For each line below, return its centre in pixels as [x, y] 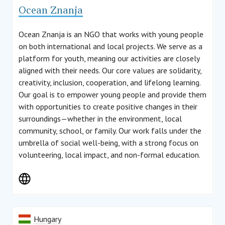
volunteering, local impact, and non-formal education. [109, 155]
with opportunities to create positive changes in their [108, 106]
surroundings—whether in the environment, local [100, 119]
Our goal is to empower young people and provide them [113, 94]
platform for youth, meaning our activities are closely [109, 58]
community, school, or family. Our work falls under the [110, 131]
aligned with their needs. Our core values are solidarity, [110, 70]
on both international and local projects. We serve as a [110, 46]
